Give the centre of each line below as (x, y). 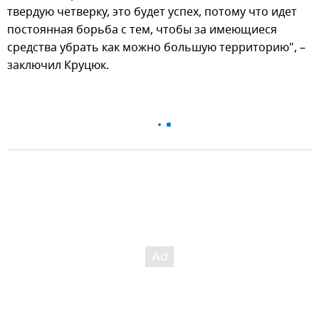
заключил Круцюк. (58, 65)
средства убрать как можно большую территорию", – (156, 47)
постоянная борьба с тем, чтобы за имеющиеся (142, 30)
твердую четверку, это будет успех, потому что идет (152, 12)
